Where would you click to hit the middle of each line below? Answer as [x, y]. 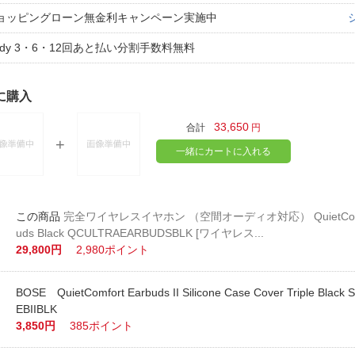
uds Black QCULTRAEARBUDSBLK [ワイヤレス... [140, 233]
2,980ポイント [113, 250]
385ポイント [102, 326]
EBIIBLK [37, 309]
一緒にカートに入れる [224, 151]
